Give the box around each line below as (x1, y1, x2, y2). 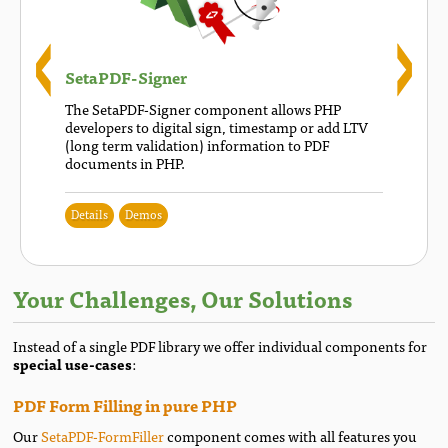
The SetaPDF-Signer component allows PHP (65, 96, 342, 120)
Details (71, 203, 109, 223)
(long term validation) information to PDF (65, 132, 330, 156)
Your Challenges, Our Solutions (13, 279, 353, 316)
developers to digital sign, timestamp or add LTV (65, 114, 369, 138)
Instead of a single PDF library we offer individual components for (13, 333, 428, 357)
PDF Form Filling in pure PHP (13, 391, 238, 418)
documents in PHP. (65, 150, 186, 174)
